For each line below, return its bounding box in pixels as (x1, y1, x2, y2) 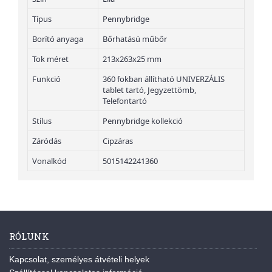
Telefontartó (103, 95, 147, 107)
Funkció (32, 73, 61, 85)
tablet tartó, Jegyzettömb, (103, 84, 196, 96)
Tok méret (32, 53, 69, 65)
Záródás (32, 135, 61, 147)
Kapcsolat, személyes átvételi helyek (9, 254, 149, 265)
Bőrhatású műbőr (103, 33, 167, 45)
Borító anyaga (32, 33, 83, 45)
